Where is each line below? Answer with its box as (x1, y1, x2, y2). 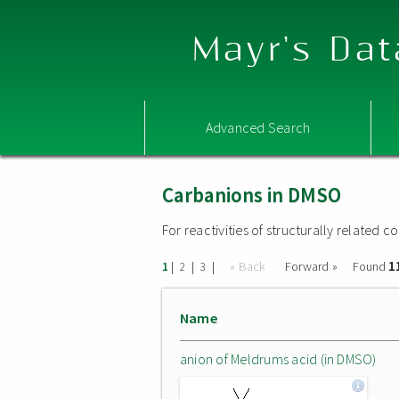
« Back (230, 258, 269, 274)
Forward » (284, 258, 338, 274)
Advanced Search (205, 118, 311, 136)
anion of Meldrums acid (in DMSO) (180, 350, 377, 368)
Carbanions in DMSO (162, 182, 341, 208)
